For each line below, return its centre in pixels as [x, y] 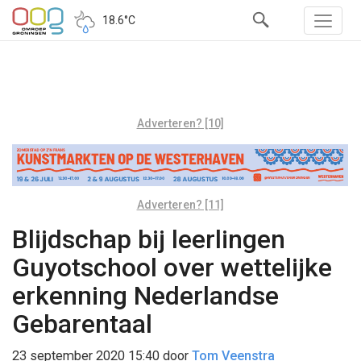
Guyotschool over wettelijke [172, 267]
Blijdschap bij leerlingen [149, 239]
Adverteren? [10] [180, 123]
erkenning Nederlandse [145, 295]
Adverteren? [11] [180, 204]
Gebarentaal [82, 324]
